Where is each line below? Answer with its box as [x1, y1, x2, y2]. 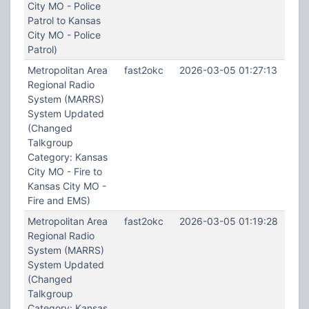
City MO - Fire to [27, 166, 102, 177]
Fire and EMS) [27, 195, 90, 206]
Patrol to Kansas [27, 14, 101, 26]
